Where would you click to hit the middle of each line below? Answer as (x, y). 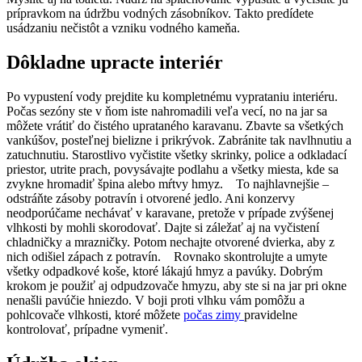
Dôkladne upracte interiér (115, 62)
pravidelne (271, 314)
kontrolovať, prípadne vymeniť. (89, 329)
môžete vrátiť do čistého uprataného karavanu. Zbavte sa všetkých (175, 125)
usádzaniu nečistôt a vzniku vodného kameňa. (126, 28)
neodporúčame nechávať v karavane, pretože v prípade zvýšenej (170, 213)
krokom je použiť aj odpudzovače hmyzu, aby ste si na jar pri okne (177, 285)
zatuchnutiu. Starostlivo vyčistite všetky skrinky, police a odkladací (177, 154)
